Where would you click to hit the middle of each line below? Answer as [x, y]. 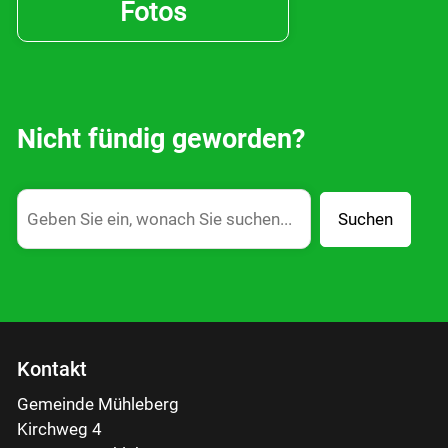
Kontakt [52, 368]
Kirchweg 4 [59, 429]
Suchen [365, 219]
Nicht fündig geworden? [161, 139]
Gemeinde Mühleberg [98, 404]
